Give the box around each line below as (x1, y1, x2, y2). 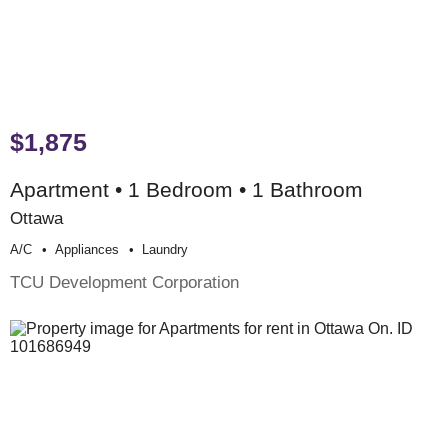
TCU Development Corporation (10, 272, 239, 293)
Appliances (55, 242, 119, 258)
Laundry (142, 242, 188, 258)
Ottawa (10, 208, 63, 229)
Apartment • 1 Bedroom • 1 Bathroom (10, 178, 363, 202)
